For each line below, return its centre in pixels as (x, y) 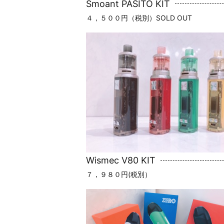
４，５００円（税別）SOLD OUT (139, 17)
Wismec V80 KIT (121, 160)
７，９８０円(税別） (119, 174)
